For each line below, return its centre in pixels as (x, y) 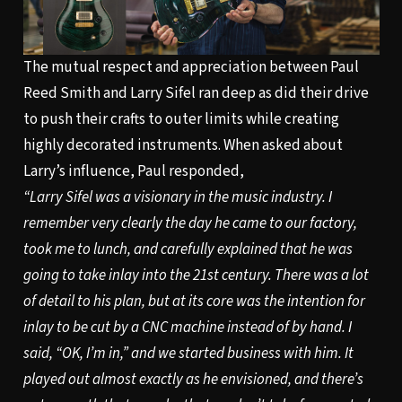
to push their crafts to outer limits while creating (181, 120)
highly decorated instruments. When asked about (183, 146)
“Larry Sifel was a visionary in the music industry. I (177, 198)
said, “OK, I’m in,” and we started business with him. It (188, 354)
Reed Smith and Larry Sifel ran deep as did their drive (196, 94)
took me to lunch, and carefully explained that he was (188, 250)
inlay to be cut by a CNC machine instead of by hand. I (187, 328)
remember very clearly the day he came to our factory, (190, 224)
